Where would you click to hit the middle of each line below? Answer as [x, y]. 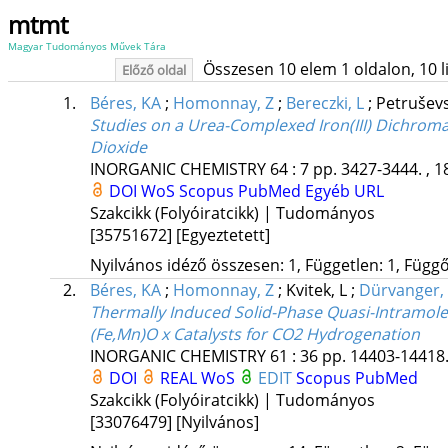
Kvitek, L [318, 290]
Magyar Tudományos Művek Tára [87, 46]
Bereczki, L [324, 103]
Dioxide [118, 147]
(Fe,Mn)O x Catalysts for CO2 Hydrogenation [254, 334]
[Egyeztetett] [222, 235]
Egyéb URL [344, 191]
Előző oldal [153, 70]
